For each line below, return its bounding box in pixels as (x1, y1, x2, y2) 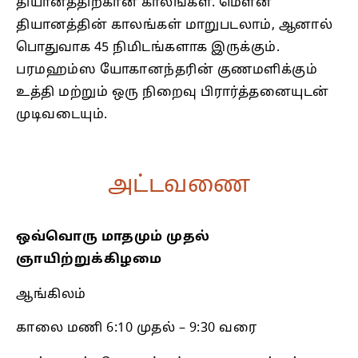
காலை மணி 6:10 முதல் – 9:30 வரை (16, 320, 257, 337)
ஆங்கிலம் (16, 287, 86, 304)
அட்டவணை (107, 173, 251, 201)
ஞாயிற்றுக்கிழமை (16, 252, 161, 268)
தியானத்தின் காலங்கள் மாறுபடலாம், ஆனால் (16, 18, 332, 34)
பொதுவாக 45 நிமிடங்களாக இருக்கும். (16, 40, 280, 57)
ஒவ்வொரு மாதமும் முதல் (16, 229, 210, 246)
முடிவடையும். (16, 107, 108, 124)
